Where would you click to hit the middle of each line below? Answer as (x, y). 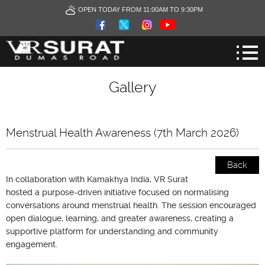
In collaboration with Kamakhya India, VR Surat (97, 179)
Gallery (132, 87)
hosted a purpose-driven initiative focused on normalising (117, 192)
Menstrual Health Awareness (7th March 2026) (122, 133)
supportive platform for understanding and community (112, 231)
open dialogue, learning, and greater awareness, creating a (120, 218)
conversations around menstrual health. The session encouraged (131, 205)
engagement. (32, 244)
